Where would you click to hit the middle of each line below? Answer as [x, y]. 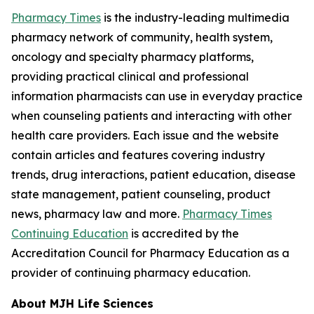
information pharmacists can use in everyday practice [157, 96]
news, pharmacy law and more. [97, 214]
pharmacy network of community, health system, [142, 37]
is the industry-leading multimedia [195, 18]
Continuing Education [70, 233]
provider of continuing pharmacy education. [131, 273]
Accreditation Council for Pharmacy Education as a [150, 253]
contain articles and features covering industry [138, 155]
